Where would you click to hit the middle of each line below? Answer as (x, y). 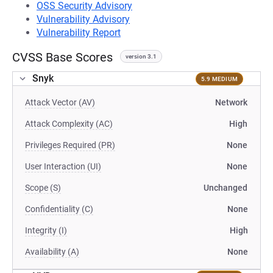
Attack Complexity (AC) (69, 124)
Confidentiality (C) (59, 209)
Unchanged (225, 188)
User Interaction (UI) (63, 166)
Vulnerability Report (79, 33)
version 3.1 (141, 56)
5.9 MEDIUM (219, 79)
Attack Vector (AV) (60, 102)
